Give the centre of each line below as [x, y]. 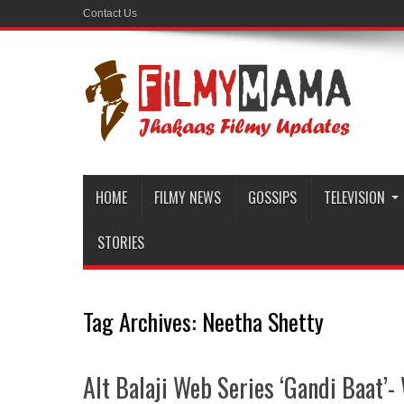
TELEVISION [354, 197]
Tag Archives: [142, 321]
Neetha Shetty [263, 321]
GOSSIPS [272, 197]
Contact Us [110, 14]
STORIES [121, 243]
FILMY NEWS [188, 197]
